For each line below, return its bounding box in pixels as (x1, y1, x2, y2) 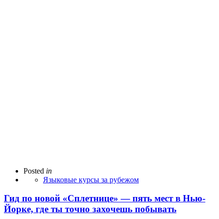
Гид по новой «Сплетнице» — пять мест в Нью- (4, 193, 205, 204)
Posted (23, 166, 44, 175)
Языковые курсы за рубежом (43, 175, 139, 184)
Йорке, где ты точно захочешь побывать (4, 204, 176, 215)
